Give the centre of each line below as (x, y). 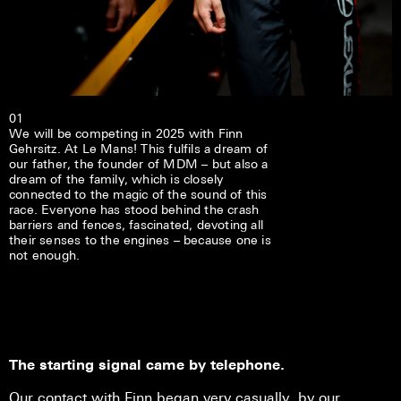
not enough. (45, 255)
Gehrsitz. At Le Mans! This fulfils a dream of (138, 148)
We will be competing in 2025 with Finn (126, 133)
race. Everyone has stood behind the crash (134, 209)
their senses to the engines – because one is (140, 239)
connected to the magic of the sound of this (138, 194)
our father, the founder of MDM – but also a (139, 163)
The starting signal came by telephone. (147, 365)
